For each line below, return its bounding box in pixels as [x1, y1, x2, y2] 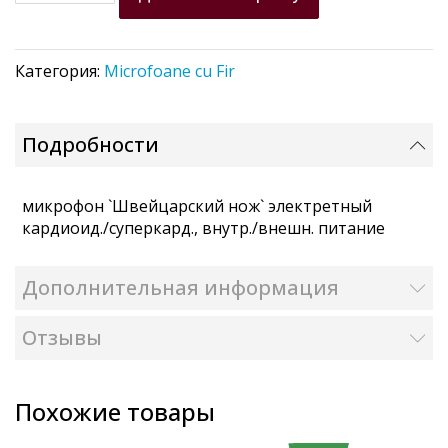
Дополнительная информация [22, 274, 339, 301]
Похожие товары [15, 395, 215, 428]
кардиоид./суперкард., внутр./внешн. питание [22, 216, 385, 239]
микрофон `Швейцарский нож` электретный [22, 194, 372, 217]
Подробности [22, 131, 159, 158]
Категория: [15, 60, 104, 82]
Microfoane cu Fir [104, 60, 235, 82]
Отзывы [22, 323, 102, 351]
